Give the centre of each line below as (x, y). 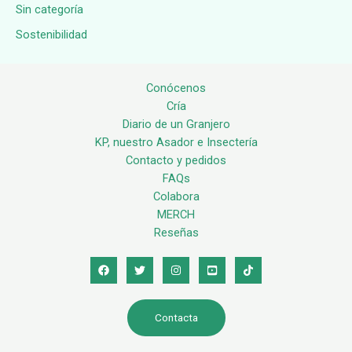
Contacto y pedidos (176, 161)
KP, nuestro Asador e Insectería (176, 143)
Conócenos (176, 88)
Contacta (176, 318)
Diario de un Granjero (176, 125)
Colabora (176, 197)
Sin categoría (49, 9)
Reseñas (176, 233)
